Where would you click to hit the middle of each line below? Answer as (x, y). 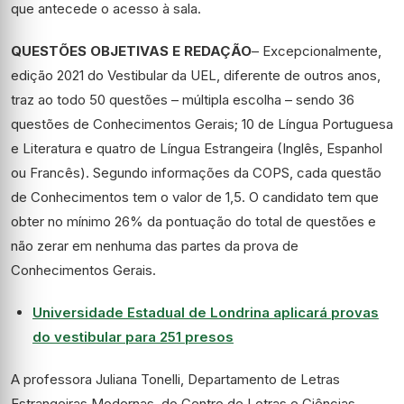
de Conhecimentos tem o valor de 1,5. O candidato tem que (195, 197)
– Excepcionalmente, (317, 51)
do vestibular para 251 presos (133, 337)
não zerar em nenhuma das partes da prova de (155, 246)
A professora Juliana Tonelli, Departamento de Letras (175, 380)
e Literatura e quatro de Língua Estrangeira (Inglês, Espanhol (197, 149)
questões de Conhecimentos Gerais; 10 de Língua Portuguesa (202, 124)
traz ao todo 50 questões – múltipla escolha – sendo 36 (183, 100)
